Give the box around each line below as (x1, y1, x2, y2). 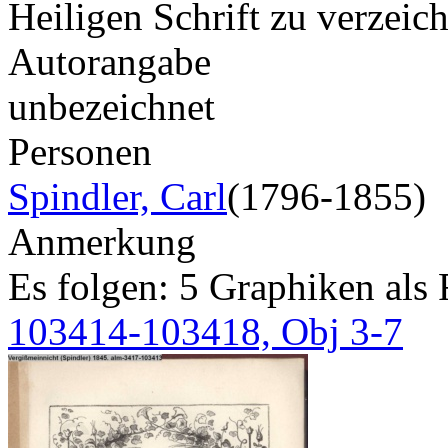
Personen (8, 129, 152, 173)
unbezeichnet (8, 84, 215, 128)
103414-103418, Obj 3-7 (8, 309, 403, 353)
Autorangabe (8, 39, 211, 83)
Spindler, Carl (8, 174, 227, 218)
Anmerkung (8, 219, 196, 263)
